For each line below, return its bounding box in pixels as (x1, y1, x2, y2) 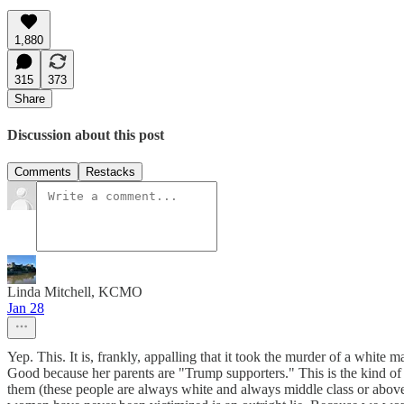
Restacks (86, 165, 135, 179)
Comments (14, 165, 71, 179)
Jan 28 (7, 300, 44, 317)
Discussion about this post (7, 126, 164, 142)
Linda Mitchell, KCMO (7, 284, 142, 300)
